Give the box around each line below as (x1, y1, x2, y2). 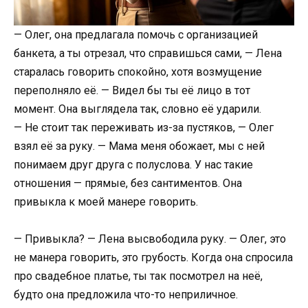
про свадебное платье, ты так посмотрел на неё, (14, 269, 263, 283)
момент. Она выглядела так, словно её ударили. (14, 102, 261, 116)
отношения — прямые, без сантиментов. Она (14, 177, 242, 190)
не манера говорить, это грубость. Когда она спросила (14, 251, 293, 265)
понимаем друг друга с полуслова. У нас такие (14, 158, 253, 172)
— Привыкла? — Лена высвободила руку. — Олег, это (14, 232, 286, 246)
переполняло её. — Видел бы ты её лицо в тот (14, 84, 250, 98)
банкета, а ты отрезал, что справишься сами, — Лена (14, 47, 282, 60)
